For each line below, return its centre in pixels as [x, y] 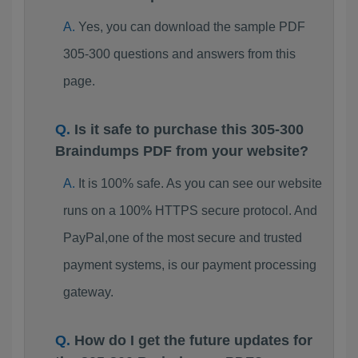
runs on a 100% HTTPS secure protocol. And [190, 211]
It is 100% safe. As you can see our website [200, 183]
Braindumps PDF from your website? [182, 151]
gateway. [88, 292]
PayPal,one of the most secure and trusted [182, 238]
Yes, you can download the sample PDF [191, 27]
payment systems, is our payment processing [189, 265]
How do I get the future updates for [193, 340]
